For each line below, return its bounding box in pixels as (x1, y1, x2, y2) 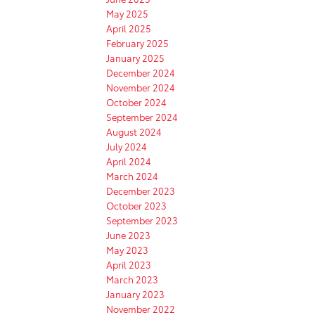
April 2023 (106, 257, 151, 271)
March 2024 (106, 169, 158, 182)
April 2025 (106, 21, 151, 34)
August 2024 (106, 124, 162, 138)
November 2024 (106, 80, 175, 94)
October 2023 (106, 198, 167, 212)
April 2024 (106, 154, 151, 167)
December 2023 (106, 184, 175, 197)
